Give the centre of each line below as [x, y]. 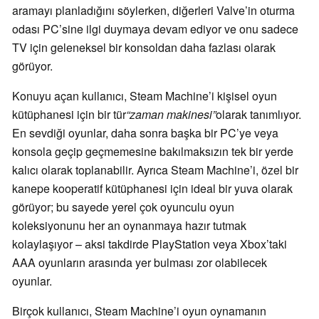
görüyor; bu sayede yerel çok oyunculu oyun [123, 207]
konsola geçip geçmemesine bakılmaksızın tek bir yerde [153, 152]
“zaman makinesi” [171, 115]
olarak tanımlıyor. [258, 115]
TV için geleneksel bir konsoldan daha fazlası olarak [144, 48]
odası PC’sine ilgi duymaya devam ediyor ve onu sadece [155, 29]
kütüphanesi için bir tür [69, 115]
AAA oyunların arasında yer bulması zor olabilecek [140, 263]
